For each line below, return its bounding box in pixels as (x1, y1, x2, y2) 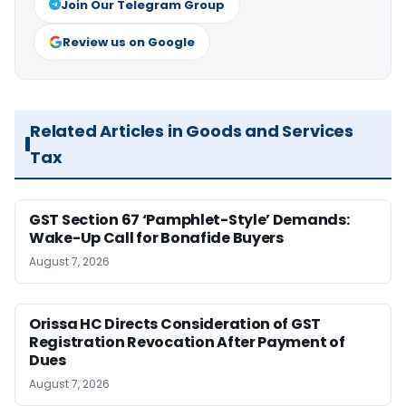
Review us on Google (63, 33, 195, 51)
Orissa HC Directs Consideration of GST (29, 313, 322, 334)
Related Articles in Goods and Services (29, 119, 354, 142)
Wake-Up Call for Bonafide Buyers (29, 227, 284, 248)
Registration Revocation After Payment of (29, 331, 345, 353)
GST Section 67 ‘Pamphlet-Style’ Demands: (29, 208, 350, 230)
